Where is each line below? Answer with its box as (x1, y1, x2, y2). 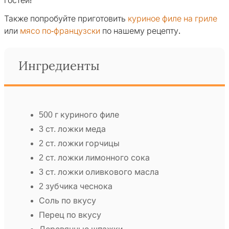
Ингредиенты (18, 59, 100, 73)
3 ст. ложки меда (39, 125, 106, 134)
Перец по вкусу (39, 211, 101, 220)
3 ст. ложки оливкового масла (39, 168, 159, 177)
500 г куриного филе (39, 110, 119, 120)
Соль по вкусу (39, 196, 96, 205)
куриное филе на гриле (128, 14, 217, 24)
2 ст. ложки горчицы (39, 139, 120, 148)
